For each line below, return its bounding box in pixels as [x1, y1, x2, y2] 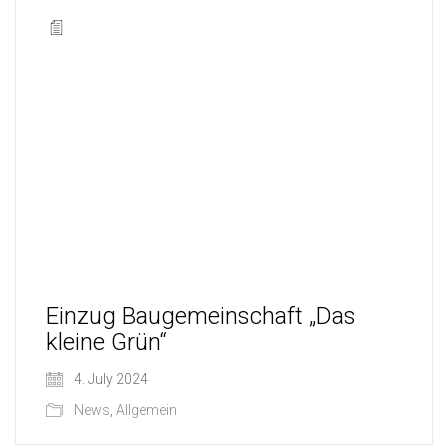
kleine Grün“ [46, 327, 167, 356]
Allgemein [116, 401, 177, 418]
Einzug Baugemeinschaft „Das [46, 301, 356, 330]
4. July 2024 [71, 370, 148, 387]
